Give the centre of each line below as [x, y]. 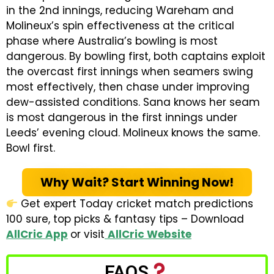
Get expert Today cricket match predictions [136, 204]
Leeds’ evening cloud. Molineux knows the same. [133, 133]
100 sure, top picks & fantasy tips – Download [125, 219]
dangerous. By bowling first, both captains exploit [136, 56]
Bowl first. [31, 148]
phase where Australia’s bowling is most [112, 41]
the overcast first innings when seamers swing [130, 72]
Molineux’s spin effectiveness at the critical [120, 26]
